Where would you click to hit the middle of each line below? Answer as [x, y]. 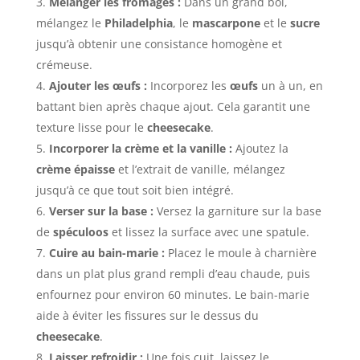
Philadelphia [138, 22]
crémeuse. [64, 64]
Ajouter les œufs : [98, 85]
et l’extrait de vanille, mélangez [200, 169]
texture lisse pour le [91, 127]
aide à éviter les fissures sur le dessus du [147, 315]
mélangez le [70, 22]
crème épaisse [75, 169]
